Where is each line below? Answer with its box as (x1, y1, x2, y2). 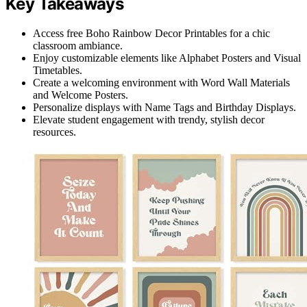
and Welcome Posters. (33, 88, 128, 101)
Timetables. (33, 64, 82, 76)
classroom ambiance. (33, 39, 123, 51)
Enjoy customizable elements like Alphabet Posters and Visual (33, 51, 301, 64)
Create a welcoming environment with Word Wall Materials (33, 76, 290, 88)
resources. (33, 125, 76, 138)
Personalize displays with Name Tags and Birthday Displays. (33, 101, 296, 113)
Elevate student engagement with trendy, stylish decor (33, 113, 265, 125)
